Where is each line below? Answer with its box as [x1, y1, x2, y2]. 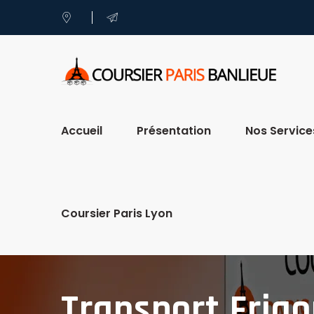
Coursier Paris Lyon [61, 205, 172, 221]
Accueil [61, 122, 102, 139]
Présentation [137, 122, 211, 139]
